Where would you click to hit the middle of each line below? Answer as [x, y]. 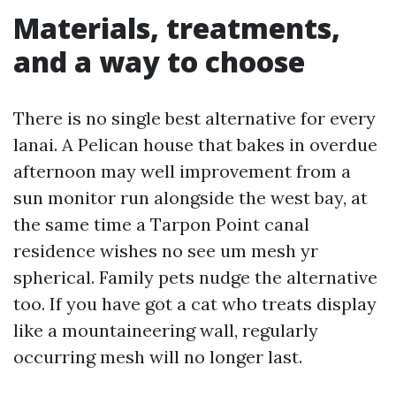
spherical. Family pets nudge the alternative [195, 277]
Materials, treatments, [177, 28]
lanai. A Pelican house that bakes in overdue [195, 145]
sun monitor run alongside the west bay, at [190, 198]
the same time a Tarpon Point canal [161, 224]
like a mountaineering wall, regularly [166, 330]
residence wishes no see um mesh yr [166, 251]
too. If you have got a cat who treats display [195, 304]
